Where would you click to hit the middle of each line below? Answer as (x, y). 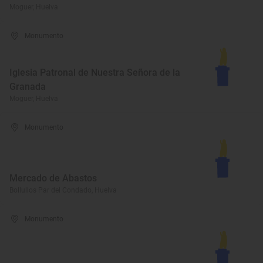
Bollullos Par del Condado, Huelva (63, 190)
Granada (28, 87)
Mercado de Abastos (53, 178)
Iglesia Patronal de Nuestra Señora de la (95, 73)
